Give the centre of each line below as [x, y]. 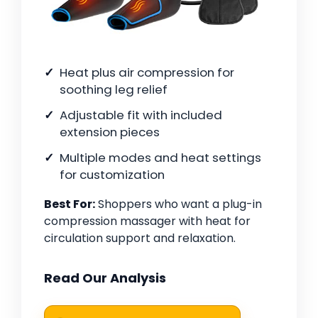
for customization [112, 175]
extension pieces [110, 132]
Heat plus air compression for [147, 73]
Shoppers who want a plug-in [179, 204]
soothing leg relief [114, 90]
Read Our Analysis [105, 278]
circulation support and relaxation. [140, 238]
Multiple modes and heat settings [160, 158]
